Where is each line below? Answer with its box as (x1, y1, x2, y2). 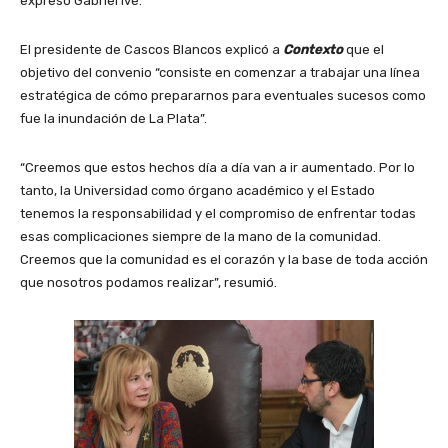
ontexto (292, 41, 343, 57)
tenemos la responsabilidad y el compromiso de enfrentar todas (20, 205, 416, 221)
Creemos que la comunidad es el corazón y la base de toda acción (20, 251, 428, 267)
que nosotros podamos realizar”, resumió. (20, 274, 277, 290)
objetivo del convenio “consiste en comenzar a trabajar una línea (20, 64, 420, 80)
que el (343, 41, 384, 57)
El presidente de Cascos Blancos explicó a (20, 41, 283, 57)
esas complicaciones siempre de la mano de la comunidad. (20, 228, 381, 244)
